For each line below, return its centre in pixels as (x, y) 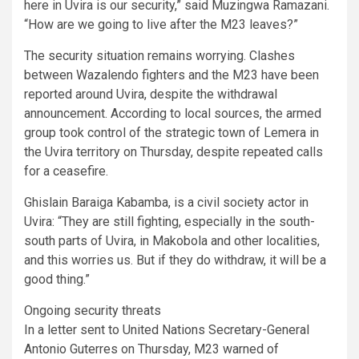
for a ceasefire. (66, 171)
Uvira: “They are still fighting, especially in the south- (169, 222)
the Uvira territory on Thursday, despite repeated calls (173, 152)
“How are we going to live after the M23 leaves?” (161, 25)
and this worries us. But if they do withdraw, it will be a (175, 260)
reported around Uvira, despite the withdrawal (151, 95)
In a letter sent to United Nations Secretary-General (167, 330)
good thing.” (57, 280)
